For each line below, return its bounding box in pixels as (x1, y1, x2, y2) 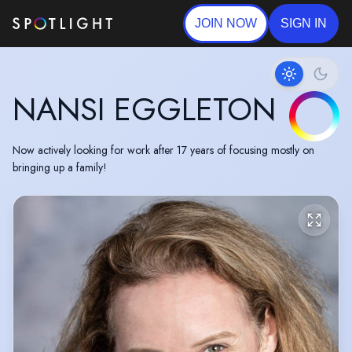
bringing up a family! (13, 159, 107, 175)
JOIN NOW (194, 16, 257, 30)
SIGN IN (280, 16, 327, 30)
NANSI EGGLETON (13, 86, 276, 132)
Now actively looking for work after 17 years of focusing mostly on (13, 142, 314, 158)
